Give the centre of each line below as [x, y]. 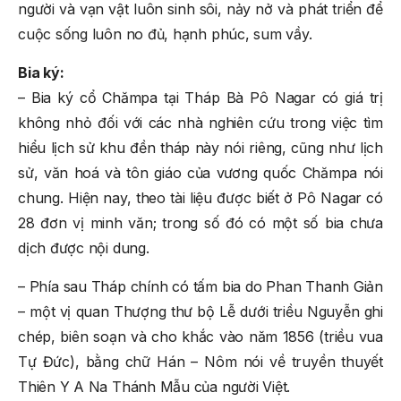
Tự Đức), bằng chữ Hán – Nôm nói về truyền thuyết [200, 361]
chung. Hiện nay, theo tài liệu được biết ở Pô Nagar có [200, 197]
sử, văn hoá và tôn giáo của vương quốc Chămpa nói [200, 172]
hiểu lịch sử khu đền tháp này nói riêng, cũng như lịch [200, 147]
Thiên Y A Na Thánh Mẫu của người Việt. [154, 386]
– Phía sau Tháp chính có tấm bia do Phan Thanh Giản [200, 286]
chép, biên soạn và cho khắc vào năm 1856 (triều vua [200, 336]
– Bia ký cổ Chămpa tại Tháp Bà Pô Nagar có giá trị [200, 97]
